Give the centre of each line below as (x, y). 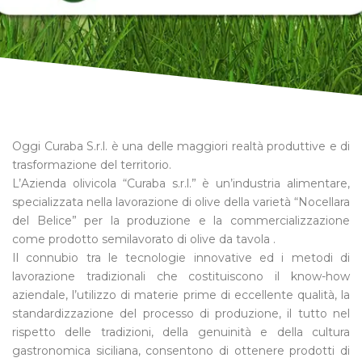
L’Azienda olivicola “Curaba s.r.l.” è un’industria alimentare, (181, 184)
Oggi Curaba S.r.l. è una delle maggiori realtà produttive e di (181, 147)
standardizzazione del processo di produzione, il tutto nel (181, 314)
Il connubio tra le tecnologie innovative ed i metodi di (181, 258)
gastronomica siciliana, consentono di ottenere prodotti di (181, 351)
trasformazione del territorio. (92, 165)
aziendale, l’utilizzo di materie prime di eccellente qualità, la (181, 295)
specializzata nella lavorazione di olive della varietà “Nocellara (181, 202)
